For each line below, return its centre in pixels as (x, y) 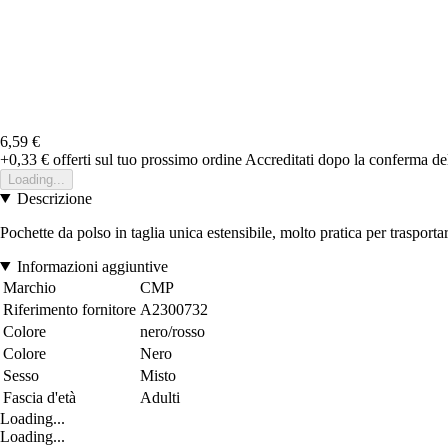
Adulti (160, 397)
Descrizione (54, 198)
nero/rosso (172, 331)
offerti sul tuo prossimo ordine (145, 159)
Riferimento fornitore (69, 309)
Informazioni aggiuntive (92, 266)
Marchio (29, 287)
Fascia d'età (39, 397)
